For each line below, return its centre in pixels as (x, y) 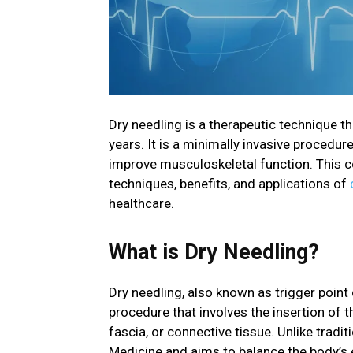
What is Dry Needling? (214, 253)
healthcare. (141, 204)
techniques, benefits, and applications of (229, 184)
